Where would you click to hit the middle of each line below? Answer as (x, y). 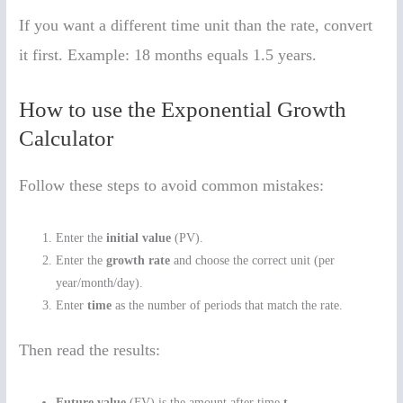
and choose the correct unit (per (253, 261)
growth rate (139, 261)
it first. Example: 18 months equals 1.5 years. (168, 54)
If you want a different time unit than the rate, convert (196, 25)
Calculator (67, 139)
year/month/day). (100, 283)
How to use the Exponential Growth (183, 110)
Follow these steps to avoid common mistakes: (172, 186)
